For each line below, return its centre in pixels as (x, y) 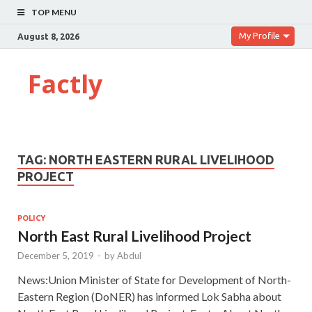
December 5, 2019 (56, 255)
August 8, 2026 (48, 36)
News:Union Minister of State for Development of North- (154, 279)
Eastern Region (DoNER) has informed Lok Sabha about (149, 296)
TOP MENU (54, 12)
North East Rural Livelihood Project (134, 235)
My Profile (259, 36)
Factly (65, 84)
